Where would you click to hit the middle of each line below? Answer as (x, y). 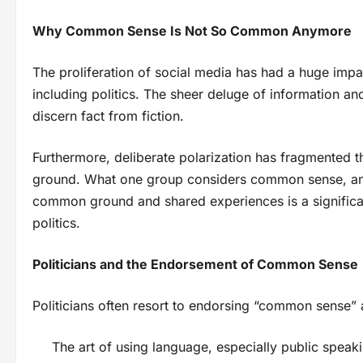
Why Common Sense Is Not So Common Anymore (192, 31)
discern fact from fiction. (108, 116)
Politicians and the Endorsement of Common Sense (195, 265)
